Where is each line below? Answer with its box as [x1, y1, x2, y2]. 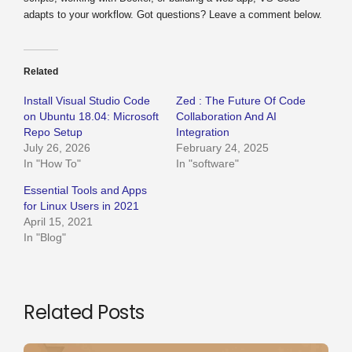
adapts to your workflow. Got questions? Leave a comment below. [24, 8, 322, 20]
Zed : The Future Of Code [176, 93, 306, 107]
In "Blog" [24, 230, 66, 244]
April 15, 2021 [24, 214, 93, 228]
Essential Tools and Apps [24, 183, 147, 196]
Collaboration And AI [176, 109, 277, 123]
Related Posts [24, 299, 145, 325]
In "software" [176, 156, 239, 170]
